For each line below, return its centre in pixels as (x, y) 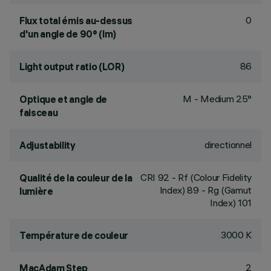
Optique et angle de (63, 99)
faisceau (39, 113)
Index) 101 (231, 203)
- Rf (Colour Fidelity (211, 177)
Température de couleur (74, 235)
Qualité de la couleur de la (76, 178)
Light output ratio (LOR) (72, 67)
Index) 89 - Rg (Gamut (205, 190)
